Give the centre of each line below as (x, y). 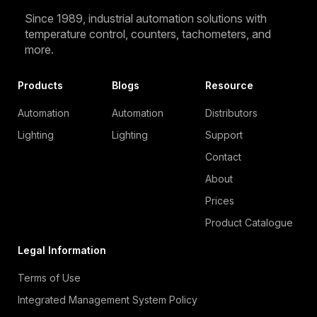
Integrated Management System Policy (108, 299)
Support (224, 134)
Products (40, 85)
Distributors (232, 113)
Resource (230, 85)
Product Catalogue (249, 222)
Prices (220, 200)
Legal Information (62, 250)
